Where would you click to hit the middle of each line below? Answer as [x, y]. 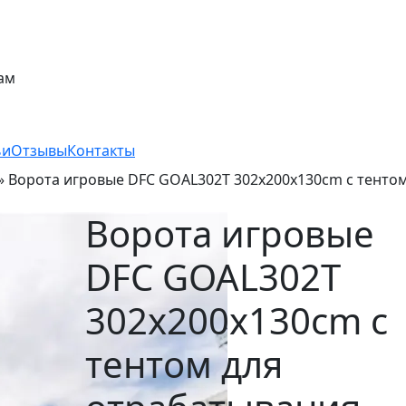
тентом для [184, 363]
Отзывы [39, 150]
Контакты [101, 150]
